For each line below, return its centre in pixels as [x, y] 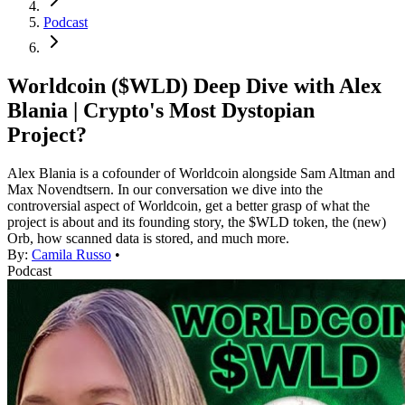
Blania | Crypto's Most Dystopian [161, 111]
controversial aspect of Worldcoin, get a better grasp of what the [188, 206]
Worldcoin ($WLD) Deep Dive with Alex [194, 86]
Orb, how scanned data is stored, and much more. [148, 239]
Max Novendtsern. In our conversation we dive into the [165, 190]
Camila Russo [71, 255]
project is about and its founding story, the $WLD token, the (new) [197, 222]
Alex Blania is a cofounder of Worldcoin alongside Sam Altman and [201, 174]
